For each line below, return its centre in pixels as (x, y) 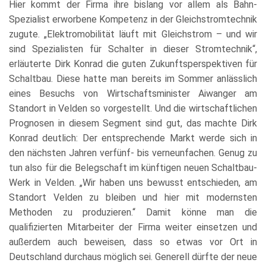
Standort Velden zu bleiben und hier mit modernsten (133, 197)
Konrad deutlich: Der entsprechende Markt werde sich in (133, 138)
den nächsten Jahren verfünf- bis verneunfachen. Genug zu (133, 153)
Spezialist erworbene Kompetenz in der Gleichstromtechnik (133, 19)
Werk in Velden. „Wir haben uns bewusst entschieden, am (133, 182)
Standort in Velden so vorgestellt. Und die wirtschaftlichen (133, 108)
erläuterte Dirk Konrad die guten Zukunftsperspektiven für (133, 64)
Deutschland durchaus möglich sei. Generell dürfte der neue (133, 256)
